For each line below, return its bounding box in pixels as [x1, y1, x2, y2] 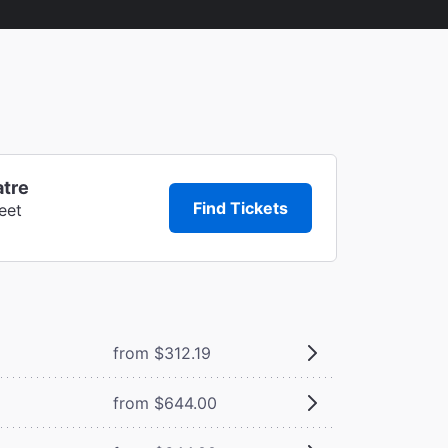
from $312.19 [112, 342, 211, 363]
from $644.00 [112, 392, 217, 413]
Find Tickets [193, 197, 289, 218]
